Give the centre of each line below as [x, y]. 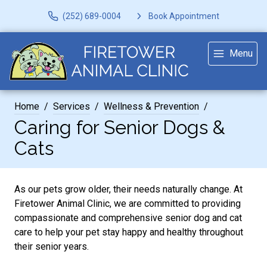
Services [72, 106]
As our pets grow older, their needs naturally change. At [128, 189]
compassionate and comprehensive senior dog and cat [128, 218]
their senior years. [52, 246]
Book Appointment [184, 16]
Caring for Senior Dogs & [120, 127]
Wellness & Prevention [151, 106]
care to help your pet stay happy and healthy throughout [129, 232]
